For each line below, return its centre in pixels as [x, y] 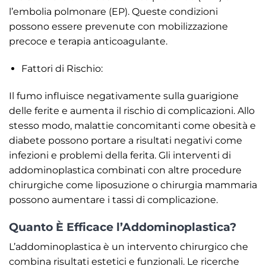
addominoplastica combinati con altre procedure [125, 170]
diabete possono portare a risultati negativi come [126, 140]
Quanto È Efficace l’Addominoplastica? [123, 227]
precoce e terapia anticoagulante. [88, 42]
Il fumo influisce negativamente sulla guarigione [124, 96]
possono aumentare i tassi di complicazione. [113, 199]
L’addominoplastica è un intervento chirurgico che [129, 247]
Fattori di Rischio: [62, 69]
